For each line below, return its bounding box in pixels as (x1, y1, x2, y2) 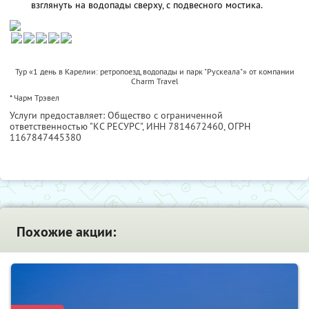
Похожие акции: (17, 223, 116, 241)
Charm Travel (130, 76, 179, 87)
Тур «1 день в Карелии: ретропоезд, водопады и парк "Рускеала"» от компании (14, 66, 295, 77)
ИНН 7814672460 (146, 120, 223, 133)
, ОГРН (223, 120, 250, 133)
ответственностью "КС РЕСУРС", (10, 120, 146, 133)
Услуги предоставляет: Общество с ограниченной (10, 109, 223, 122)
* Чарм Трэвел (10, 92, 59, 103)
